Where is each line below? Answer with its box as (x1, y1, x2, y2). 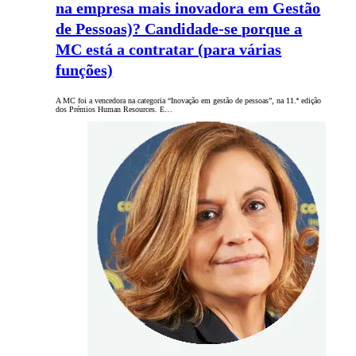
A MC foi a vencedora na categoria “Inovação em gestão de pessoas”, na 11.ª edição (56, 96, 322, 106)
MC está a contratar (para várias (56, 41, 282, 59)
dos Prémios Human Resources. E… (56, 105, 173, 114)
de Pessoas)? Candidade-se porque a (56, 20, 303, 38)
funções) (56, 61, 114, 79)
